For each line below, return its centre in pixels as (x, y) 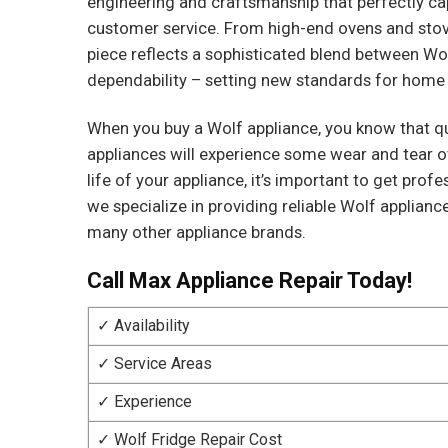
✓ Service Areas (154, 364)
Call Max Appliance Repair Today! (249, 281)
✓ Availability (143, 326)
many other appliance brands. (196, 232)
